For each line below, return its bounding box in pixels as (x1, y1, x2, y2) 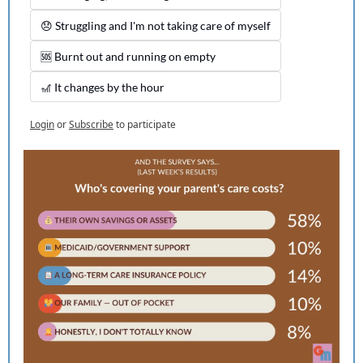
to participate (116, 117, 176, 131)
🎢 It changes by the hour (41, 79, 164, 94)
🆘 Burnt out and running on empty (41, 49, 216, 63)
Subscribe (69, 117, 113, 131)
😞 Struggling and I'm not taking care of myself (41, 18, 271, 32)
